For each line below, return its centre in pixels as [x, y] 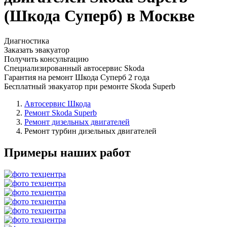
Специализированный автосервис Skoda [74, 68]
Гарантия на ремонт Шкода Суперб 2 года [77, 77]
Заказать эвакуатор [37, 50]
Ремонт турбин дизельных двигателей [90, 131]
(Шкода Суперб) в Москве [99, 16]
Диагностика [27, 41]
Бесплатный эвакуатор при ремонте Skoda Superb [90, 86]
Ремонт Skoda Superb [61, 112]
